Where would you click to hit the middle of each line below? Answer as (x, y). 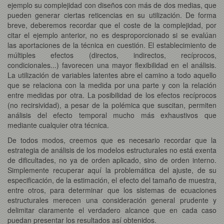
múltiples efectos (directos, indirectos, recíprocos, (112, 55)
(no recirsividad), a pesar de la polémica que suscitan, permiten (112, 105)
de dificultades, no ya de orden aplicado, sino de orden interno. (112, 160)
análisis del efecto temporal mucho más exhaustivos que (112, 115)
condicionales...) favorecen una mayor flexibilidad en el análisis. (112, 65)
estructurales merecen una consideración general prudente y (112, 200)
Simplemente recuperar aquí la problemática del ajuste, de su (112, 170)
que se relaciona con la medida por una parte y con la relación (112, 85)
